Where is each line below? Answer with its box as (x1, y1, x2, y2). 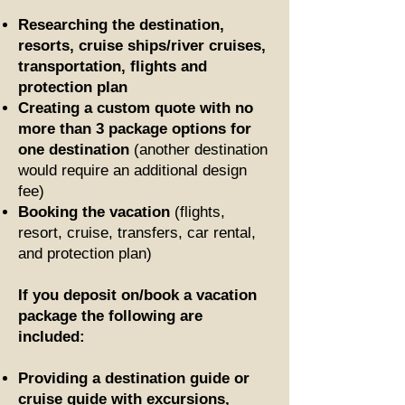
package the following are (18, 306, 202, 325)
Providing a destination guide (18, 369, 230, 387)
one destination (18, 140, 134, 158)
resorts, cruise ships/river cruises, (18, 36, 266, 54)
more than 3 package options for (18, 119, 251, 137)
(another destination (134, 140, 268, 158)
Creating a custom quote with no (18, 99, 253, 117)
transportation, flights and (18, 57, 207, 75)
